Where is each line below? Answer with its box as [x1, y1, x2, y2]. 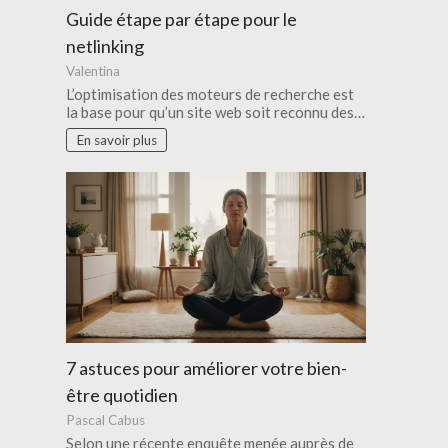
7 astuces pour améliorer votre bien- [66, 356, 348, 379]
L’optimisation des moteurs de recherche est [66, 84, 355, 103]
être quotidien [66, 383, 179, 406]
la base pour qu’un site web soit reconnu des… [66, 102, 366, 121]
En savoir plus [76, 131, 157, 148]
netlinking [66, 34, 145, 57]
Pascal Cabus [66, 411, 146, 428]
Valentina [66, 62, 121, 79]
